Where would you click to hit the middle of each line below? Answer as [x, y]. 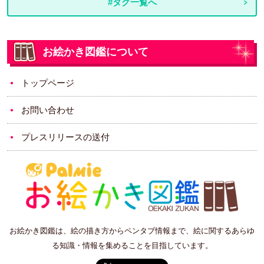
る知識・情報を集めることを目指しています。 [132, 245]
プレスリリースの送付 [65, 137]
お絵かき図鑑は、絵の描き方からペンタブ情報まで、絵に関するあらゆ [132, 230]
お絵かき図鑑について [95, 52]
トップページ [48, 83]
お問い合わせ [48, 110]
